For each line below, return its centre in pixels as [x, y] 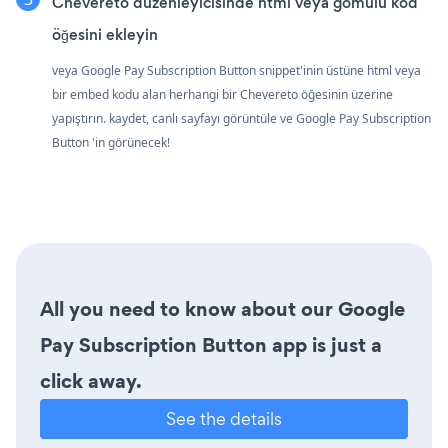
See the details [224, 419]
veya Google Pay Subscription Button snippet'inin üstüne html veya [236, 71]
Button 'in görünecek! [111, 143]
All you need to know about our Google [222, 309]
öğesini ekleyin [105, 35]
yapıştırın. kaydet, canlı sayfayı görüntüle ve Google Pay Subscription [241, 119]
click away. [91, 381]
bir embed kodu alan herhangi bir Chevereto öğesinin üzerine [222, 95]
